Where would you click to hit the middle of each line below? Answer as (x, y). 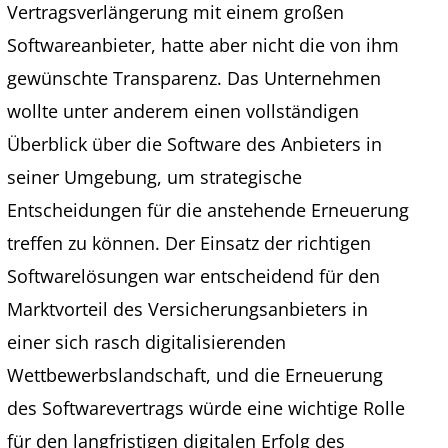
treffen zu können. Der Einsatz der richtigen (188, 243)
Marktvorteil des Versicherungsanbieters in (187, 309)
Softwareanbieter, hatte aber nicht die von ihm (202, 45)
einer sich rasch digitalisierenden (146, 342)
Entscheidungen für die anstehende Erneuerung (207, 210)
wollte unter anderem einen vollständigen (182, 111)
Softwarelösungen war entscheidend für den (193, 276)
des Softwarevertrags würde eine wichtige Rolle (205, 408)
